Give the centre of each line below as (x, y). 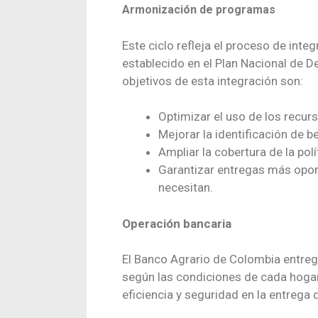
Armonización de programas (199, 10)
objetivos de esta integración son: (213, 81)
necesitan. (186, 188)
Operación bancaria (177, 223)
